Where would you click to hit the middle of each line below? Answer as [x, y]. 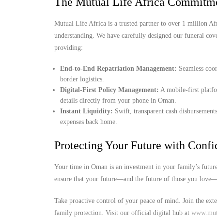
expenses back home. [89, 122]
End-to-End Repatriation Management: [119, 69]
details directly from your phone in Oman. [118, 101]
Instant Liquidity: [87, 111]
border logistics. [82, 79]
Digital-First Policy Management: [110, 90]
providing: [69, 48]
